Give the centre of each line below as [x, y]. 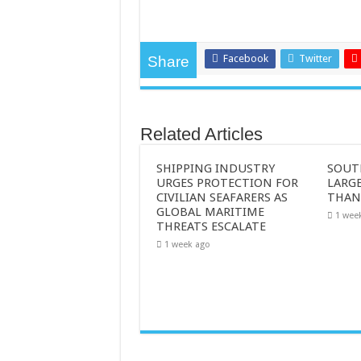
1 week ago [187, 244]
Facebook [245, 58]
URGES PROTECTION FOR [227, 183]
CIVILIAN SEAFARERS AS [222, 197]
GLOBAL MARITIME [210, 212]
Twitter [315, 58]
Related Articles [201, 134]
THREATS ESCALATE [211, 226]
